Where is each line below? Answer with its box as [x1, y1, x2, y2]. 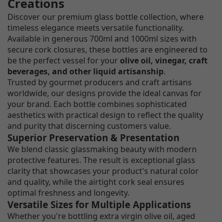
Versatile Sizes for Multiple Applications [7, 198, 191, 211]
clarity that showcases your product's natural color [7, 165, 199, 176]
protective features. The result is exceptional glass [7, 154, 195, 166]
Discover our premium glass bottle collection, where [7, 11, 204, 22]
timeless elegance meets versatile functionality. [7, 22, 184, 33]
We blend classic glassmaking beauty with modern [7, 143, 197, 155]
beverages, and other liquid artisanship [7, 65, 164, 77]
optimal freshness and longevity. [7, 187, 129, 198]
